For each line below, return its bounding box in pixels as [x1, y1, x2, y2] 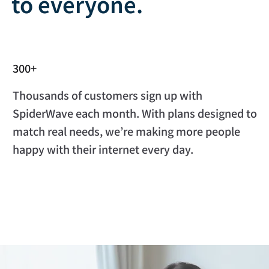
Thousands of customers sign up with [12, 87, 202, 103]
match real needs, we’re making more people [12, 123, 240, 139]
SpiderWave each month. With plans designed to [12, 105, 257, 121]
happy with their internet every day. [12, 141, 193, 157]
